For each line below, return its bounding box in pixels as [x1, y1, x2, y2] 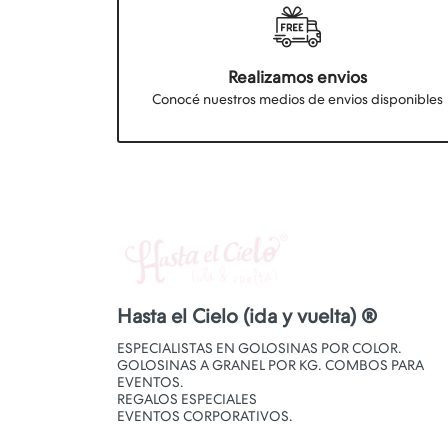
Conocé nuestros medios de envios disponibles [151, 91, 443, 108]
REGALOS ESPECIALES [117, 391, 257, 409]
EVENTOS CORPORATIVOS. [117, 408, 293, 426]
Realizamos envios [227, 67, 367, 88]
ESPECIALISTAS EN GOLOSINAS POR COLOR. [117, 340, 402, 358]
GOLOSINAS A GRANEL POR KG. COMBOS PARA [117, 357, 424, 375]
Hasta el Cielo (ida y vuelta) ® [117, 304, 377, 329]
